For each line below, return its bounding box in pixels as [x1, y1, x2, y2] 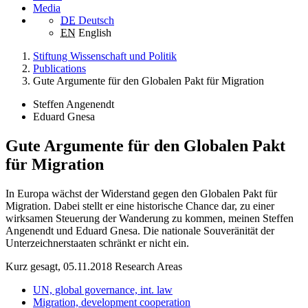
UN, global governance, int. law [33, 283, 173, 296]
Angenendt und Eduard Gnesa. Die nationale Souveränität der [5, 224, 274, 236]
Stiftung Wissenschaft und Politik [33, 49, 177, 62]
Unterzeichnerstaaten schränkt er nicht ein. [5, 236, 189, 249]
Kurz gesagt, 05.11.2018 [5, 260, 112, 272]
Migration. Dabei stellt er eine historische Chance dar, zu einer [5, 199, 274, 212]
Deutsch [78, 14, 114, 26]
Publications [33, 62, 86, 74]
